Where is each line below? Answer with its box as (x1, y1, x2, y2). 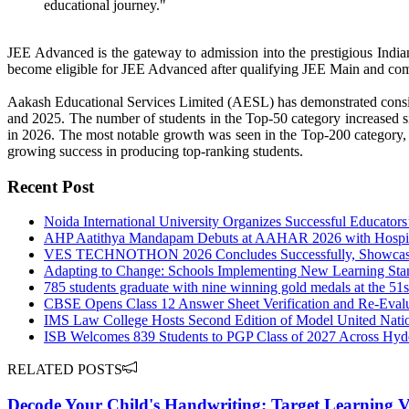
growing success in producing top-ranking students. (7, 142, 303, 159)
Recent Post (7, 176, 94, 196)
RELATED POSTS (7, 362, 122, 378)
